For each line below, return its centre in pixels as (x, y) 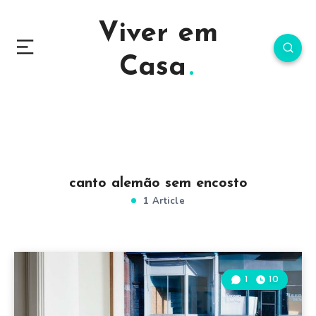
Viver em (158, 34)
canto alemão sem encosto (158, 183)
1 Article (162, 201)
